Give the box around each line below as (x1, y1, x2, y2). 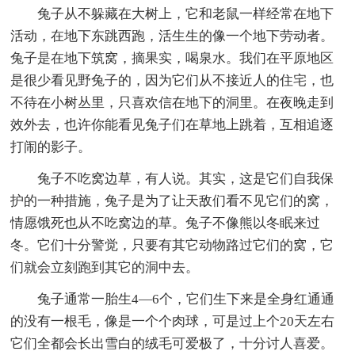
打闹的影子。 (10, 139, 92, 155)
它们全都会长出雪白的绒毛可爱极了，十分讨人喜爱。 (10, 336, 334, 352)
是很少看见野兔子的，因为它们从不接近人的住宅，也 (10, 73, 334, 89)
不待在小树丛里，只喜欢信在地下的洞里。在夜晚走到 (10, 95, 334, 111)
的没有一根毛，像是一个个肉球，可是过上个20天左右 (10, 314, 335, 330)
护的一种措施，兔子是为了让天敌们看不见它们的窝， (10, 193, 334, 209)
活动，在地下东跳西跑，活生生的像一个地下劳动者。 (10, 29, 334, 44)
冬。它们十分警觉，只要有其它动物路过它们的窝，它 (10, 238, 334, 254)
